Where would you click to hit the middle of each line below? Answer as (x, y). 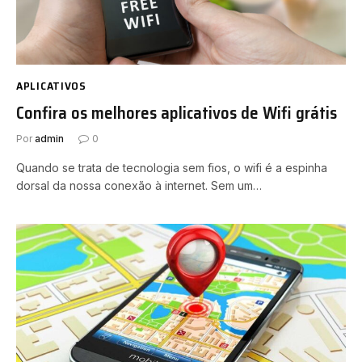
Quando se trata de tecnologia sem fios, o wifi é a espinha (172, 168)
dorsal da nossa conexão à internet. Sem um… (139, 185)
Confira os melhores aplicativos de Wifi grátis (177, 113)
